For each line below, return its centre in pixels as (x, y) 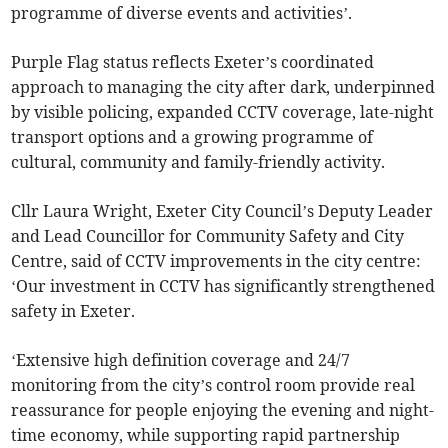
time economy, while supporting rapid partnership (206, 435)
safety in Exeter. (73, 311)
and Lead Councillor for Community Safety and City (208, 236)
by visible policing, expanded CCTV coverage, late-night (223, 112)
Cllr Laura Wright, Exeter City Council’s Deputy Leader (222, 211)
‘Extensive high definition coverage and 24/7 (181, 360)
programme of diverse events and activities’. (182, 13)
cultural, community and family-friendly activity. (198, 162)
